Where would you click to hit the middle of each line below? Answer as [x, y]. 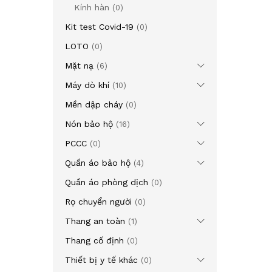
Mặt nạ [79, 66]
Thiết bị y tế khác [101, 260]
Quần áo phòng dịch [107, 182]
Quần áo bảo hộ [98, 163]
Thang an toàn [95, 221]
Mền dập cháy [94, 104]
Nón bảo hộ [89, 124]
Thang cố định [94, 240]
